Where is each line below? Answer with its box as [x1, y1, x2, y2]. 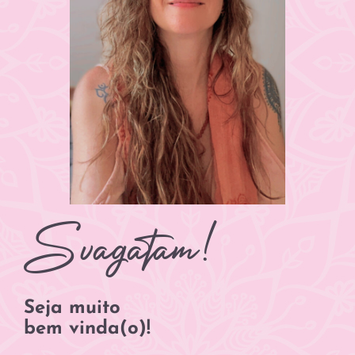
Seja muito [24, 298, 120, 318]
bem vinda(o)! [24, 319, 151, 338]
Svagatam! [24, 221, 216, 268]
